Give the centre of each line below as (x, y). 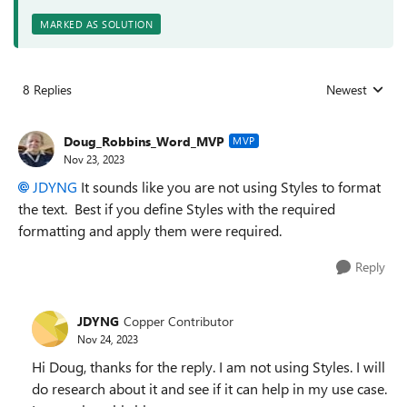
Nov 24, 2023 (108, 338)
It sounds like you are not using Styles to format (229, 187)
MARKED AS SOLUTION (96, 24)
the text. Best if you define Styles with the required (177, 208)
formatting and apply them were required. (150, 230)
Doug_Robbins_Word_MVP (144, 141)
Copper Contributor (179, 321)
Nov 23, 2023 (94, 159)
